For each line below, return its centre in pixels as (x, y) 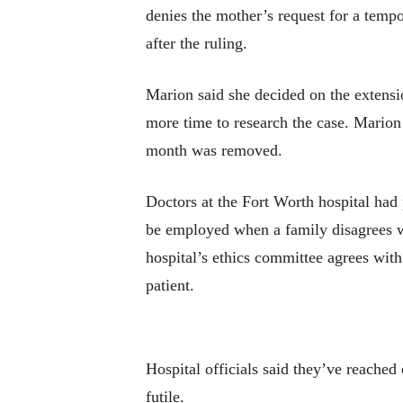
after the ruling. (197, 44)
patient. (170, 286)
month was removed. (214, 151)
